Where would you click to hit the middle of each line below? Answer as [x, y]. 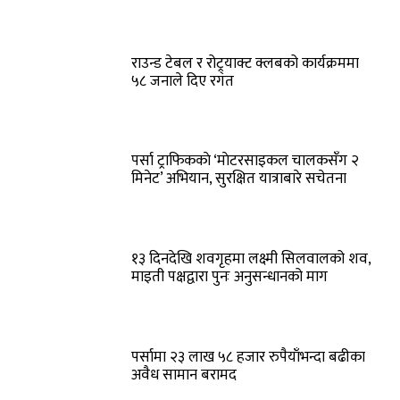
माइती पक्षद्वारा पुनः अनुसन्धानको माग [230, 277]
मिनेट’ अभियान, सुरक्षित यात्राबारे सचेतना [239, 179]
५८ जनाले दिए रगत [183, 81]
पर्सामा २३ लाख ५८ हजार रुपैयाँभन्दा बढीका [249, 357]
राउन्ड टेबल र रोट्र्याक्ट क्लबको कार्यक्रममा [246, 63]
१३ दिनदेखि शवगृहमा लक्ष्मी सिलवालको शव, [252, 259]
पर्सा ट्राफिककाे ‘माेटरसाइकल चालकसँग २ [246, 161]
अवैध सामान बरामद [184, 375]
